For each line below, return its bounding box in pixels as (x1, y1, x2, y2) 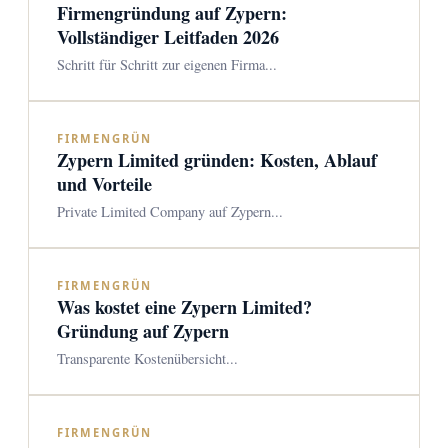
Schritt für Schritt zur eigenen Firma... (57, 55, 277, 74)
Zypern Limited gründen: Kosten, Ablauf (57, 147, 377, 173)
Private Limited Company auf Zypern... (57, 202, 283, 221)
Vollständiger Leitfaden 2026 (57, 24, 279, 50)
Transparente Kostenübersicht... (57, 349, 238, 368)
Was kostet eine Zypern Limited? (57, 294, 312, 320)
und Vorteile (57, 171, 152, 197)
